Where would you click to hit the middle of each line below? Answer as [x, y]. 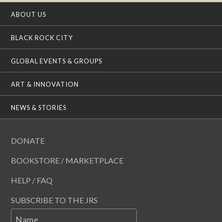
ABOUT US [29, 14]
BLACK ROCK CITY [42, 37]
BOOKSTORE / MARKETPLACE [67, 160]
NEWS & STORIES [39, 107]
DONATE [28, 140]
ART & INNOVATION [45, 84]
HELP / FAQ [32, 180]
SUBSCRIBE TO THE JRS [55, 200]
